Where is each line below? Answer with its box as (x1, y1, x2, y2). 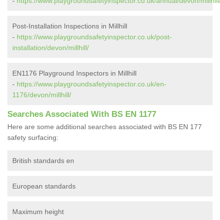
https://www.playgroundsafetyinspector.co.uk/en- (17, 80, 166, 88)
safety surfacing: (7, 134, 58, 142)
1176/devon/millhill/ (12, 91, 71, 99)
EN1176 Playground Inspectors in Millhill (12, 69, 137, 78)
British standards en (12, 157, 74, 165)
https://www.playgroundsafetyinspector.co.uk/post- (17, 33, 172, 41)
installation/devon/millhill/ (12, 44, 89, 52)
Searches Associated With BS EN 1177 (7, 110, 156, 119)
